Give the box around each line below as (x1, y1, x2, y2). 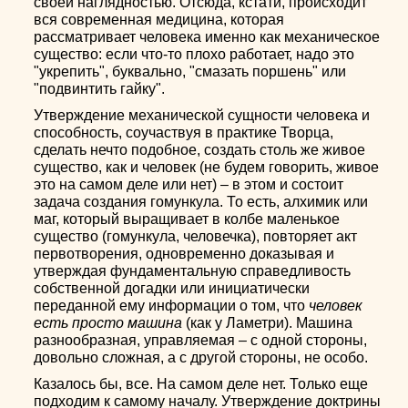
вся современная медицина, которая (34, 12, 285, 27)
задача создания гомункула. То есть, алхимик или (34, 194, 369, 209)
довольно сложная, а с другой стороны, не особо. (34, 350, 369, 365)
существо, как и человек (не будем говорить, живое (34, 159, 380, 175)
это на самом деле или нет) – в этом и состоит (34, 177, 344, 192)
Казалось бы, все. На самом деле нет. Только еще (34, 376, 369, 392)
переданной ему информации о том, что (34, 298, 310, 313)
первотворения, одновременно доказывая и (34, 246, 335, 261)
